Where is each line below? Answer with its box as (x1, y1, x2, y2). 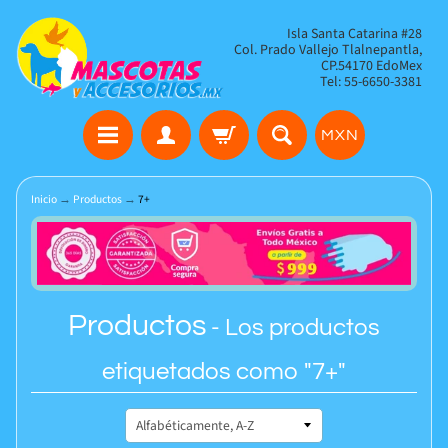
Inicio (30, 190, 57, 208)
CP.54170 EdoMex (321, 56, 422, 76)
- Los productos (206, 315, 380, 341)
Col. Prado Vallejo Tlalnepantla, (234, 40, 422, 60)
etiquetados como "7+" (102, 359, 346, 385)
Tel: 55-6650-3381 (320, 72, 422, 92)
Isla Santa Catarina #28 (287, 24, 422, 44)
